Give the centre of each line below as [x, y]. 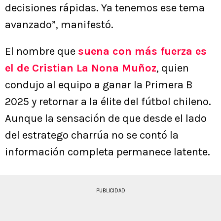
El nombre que [41, 51]
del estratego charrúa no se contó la [92, 135]
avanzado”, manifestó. [59, 24]
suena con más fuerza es [142, 51]
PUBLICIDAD [110, 190]
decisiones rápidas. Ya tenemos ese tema [105, 8]
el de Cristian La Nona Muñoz [81, 68]
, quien [173, 68]
